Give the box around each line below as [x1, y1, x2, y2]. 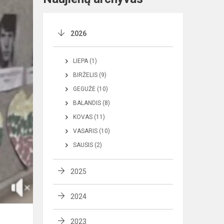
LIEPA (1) [73, 57, 97, 65]
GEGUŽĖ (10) [73, 85, 108, 93]
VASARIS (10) [73, 127, 110, 135]
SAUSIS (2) [73, 141, 102, 149]
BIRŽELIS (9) [73, 71, 106, 79]
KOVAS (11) [73, 113, 105, 121]
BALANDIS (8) [73, 99, 110, 107]
